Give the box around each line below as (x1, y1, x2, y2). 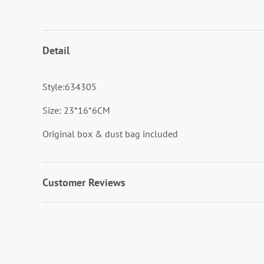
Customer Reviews (42, 175, 126, 189)
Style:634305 (42, 80, 97, 93)
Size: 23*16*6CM (42, 104, 110, 116)
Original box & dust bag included (42, 127, 178, 140)
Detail (42, 43, 70, 57)
